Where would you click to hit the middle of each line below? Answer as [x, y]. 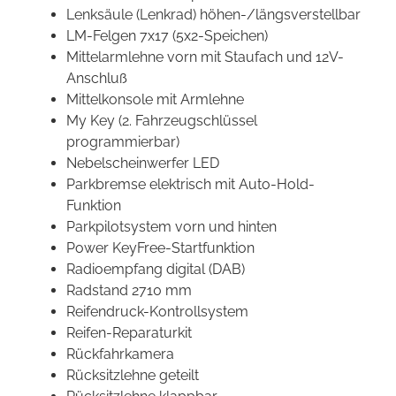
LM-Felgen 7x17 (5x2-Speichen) [167, 36]
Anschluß [97, 79]
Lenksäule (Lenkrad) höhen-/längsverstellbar [213, 15]
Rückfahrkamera [120, 354]
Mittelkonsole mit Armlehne [155, 100]
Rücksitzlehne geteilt [133, 376]
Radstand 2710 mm [129, 291]
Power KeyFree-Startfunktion [160, 248]
